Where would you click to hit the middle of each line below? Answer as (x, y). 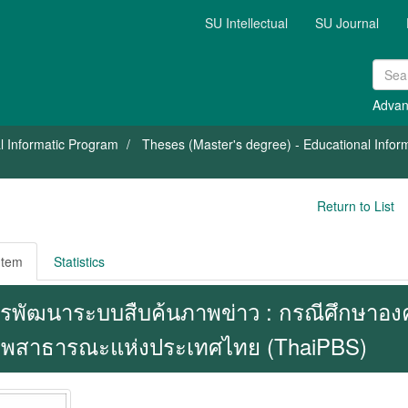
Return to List (355, 206)
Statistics (79, 261)
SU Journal (347, 23)
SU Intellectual (246, 23)
